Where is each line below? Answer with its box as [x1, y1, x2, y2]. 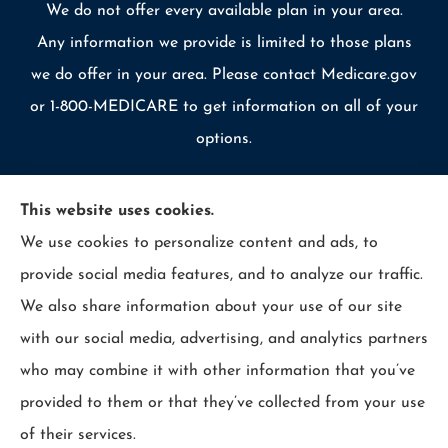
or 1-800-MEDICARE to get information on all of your [30, 98, 418, 115]
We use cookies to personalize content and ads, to [20, 235, 378, 251]
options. [196, 130, 252, 147]
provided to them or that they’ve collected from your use [20, 395, 425, 411]
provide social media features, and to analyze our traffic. [20, 267, 423, 283]
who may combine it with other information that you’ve [20, 363, 415, 379]
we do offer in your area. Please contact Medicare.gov [31, 66, 417, 83]
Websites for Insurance [159, 348, 289, 365]
